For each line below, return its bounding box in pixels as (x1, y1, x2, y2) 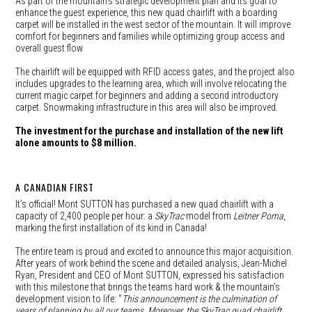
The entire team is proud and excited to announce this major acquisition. (15, 246, 294, 257)
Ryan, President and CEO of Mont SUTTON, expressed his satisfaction (15, 270, 285, 281)
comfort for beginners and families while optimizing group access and (15, 31, 286, 42)
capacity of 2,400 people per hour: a (15, 210, 155, 221)
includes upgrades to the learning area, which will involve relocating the (15, 78, 287, 89)
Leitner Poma (233, 210, 284, 221)
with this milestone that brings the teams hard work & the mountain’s (15, 281, 281, 292)
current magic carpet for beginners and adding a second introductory (15, 90, 279, 101)
